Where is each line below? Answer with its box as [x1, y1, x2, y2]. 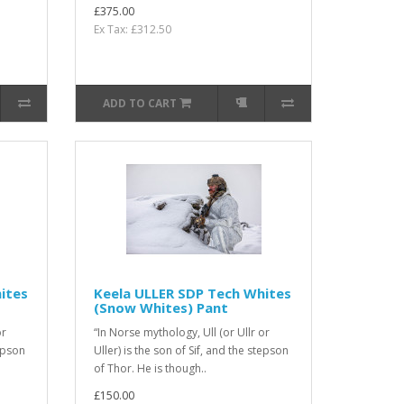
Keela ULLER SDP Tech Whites [94, 284, 292, 302]
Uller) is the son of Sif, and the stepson [94, 343, 289, 358]
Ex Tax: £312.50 [94, 22, 172, 37]
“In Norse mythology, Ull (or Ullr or [94, 325, 271, 340]
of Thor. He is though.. [94, 361, 207, 376]
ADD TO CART [102, 96, 177, 111]
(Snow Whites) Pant [94, 298, 229, 317]
